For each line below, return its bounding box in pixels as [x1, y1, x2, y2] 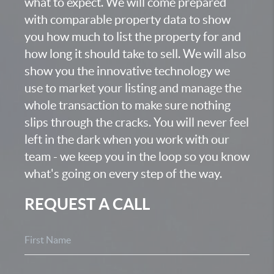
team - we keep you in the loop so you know [24, 150, 250, 163]
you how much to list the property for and [24, 30, 241, 43]
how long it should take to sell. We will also [24, 47, 246, 61]
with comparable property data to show [24, 13, 231, 26]
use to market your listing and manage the [24, 81, 242, 95]
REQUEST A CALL [24, 195, 150, 213]
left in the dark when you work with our [24, 133, 229, 146]
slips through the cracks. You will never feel [24, 116, 249, 129]
